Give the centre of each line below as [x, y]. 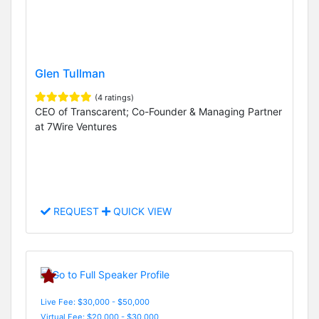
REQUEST [76, 211]
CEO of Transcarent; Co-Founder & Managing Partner [158, 111]
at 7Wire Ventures [76, 126]
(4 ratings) [114, 97]
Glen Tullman [70, 73]
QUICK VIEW [141, 211]
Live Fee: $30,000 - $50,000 [95, 302]
